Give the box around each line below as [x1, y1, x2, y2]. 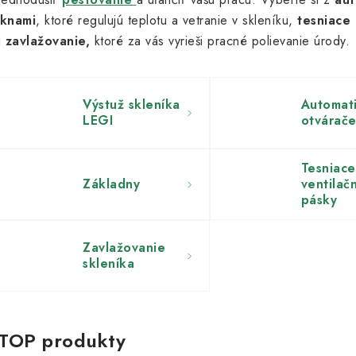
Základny [83, 175, 140, 193]
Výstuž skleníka [83, 95, 180, 114]
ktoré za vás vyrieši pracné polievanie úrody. [90, 32, 354, 50]
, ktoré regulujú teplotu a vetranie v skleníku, [36, 11, 297, 29]
